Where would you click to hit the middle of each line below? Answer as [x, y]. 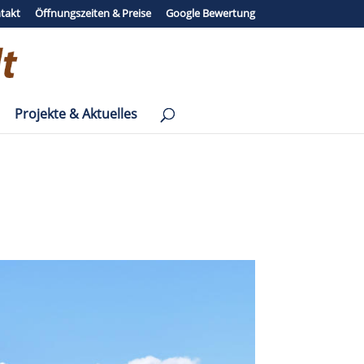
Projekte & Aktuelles [76, 113]
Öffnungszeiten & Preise [93, 13]
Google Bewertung [210, 13]
